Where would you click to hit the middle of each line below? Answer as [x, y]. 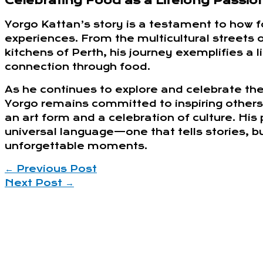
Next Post [35, 183]
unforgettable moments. [76, 146]
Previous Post [55, 169]
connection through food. [77, 67]
